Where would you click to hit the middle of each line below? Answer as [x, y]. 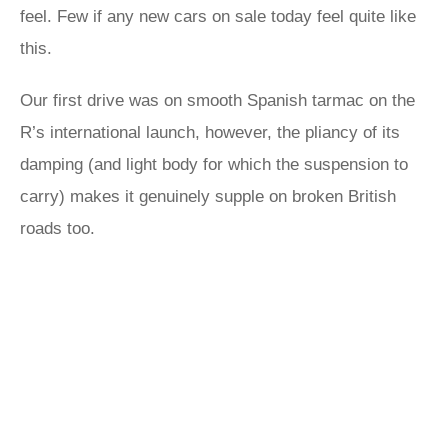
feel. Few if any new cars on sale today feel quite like [218, 16]
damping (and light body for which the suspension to [214, 164]
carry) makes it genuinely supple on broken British [208, 196]
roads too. [60, 228]
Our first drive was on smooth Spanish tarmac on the [217, 100]
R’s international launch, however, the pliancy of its [210, 132]
